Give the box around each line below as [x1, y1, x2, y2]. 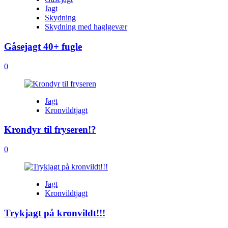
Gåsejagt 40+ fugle [4, 41, 82, 52]
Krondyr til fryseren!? [4, 124, 96, 135]
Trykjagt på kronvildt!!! [4, 207, 105, 218]
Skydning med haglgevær [45, 22, 127, 32]
